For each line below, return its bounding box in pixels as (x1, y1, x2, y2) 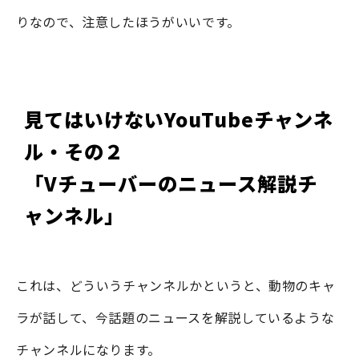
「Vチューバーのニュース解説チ (24, 169, 317, 198)
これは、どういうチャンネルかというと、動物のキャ (16, 275, 336, 295)
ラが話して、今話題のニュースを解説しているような (16, 307, 335, 327)
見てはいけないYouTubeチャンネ (24, 105, 334, 134)
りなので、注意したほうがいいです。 (16, 11, 240, 31)
